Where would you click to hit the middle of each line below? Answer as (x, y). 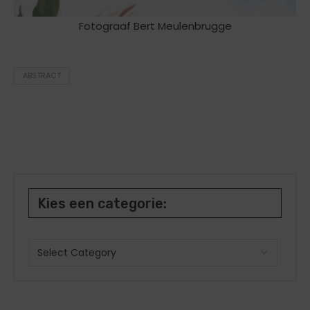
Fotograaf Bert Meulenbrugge (155, 26)
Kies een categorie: (102, 203)
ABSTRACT (42, 75)
